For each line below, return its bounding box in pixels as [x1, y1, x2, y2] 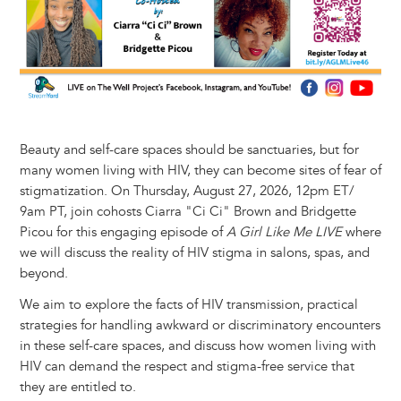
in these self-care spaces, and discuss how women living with [19, 337, 376, 355]
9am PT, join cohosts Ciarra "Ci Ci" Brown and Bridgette [19, 203, 356, 221]
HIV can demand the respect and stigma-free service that [19, 358, 354, 376]
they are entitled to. [19, 379, 136, 397]
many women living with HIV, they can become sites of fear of [19, 162, 381, 180]
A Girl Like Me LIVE [226, 224, 342, 242]
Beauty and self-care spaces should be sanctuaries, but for [19, 141, 359, 159]
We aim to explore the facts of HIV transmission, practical [19, 296, 358, 314]
